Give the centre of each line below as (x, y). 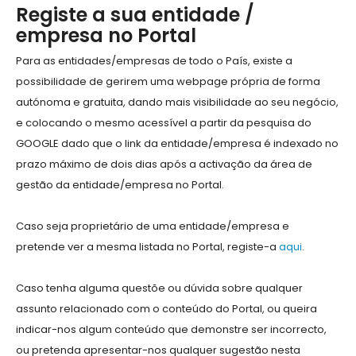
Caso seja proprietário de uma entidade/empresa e (153, 226)
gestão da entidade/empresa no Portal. (120, 185)
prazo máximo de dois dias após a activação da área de (164, 164)
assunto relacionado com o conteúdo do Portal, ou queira (166, 309)
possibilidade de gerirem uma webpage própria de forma (168, 82)
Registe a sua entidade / (135, 15)
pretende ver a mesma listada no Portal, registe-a (147, 247)
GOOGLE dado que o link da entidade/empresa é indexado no (177, 144)
